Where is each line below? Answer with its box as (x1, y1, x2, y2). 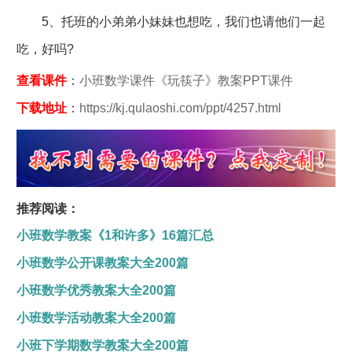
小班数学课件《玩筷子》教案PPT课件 (79, 74, 293, 88)
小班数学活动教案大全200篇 (16, 311, 176, 325)
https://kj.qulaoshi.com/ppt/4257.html (79, 101, 281, 115)
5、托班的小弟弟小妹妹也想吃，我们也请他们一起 (16, 15, 325, 29)
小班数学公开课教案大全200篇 (16, 256, 189, 270)
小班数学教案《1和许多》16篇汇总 (16, 229, 214, 243)
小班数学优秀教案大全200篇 (16, 284, 176, 298)
